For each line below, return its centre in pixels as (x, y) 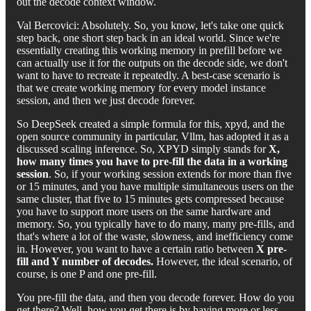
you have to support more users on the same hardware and (144, 211)
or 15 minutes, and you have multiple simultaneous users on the (155, 186)
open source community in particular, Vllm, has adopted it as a (153, 136)
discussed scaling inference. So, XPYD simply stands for (143, 149)
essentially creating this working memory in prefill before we (149, 50)
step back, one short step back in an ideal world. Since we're (148, 37)
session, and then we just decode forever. (106, 100)
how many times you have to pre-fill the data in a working (152, 161)
